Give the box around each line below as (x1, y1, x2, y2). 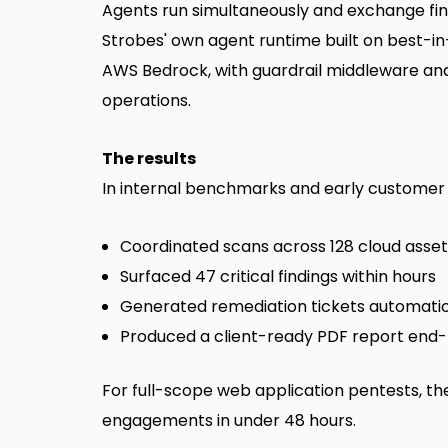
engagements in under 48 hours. (102, 409, 356, 433)
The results (102, 147, 196, 171)
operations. (102, 89, 191, 113)
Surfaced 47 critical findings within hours (120, 265, 436, 289)
